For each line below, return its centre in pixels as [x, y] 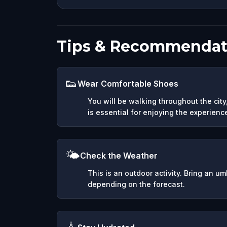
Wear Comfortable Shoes [128, 84]
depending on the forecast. [136, 184]
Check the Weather [119, 156]
